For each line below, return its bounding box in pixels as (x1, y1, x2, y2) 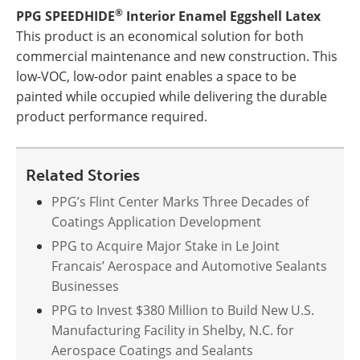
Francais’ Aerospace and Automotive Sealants (51, 257, 327, 275)
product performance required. (16, 108, 207, 125)
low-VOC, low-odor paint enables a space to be (16, 67, 297, 85)
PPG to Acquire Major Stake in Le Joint (51, 237, 280, 255)
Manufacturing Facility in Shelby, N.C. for (51, 321, 294, 339)
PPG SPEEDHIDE (16, 7, 115, 25)
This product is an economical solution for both (16, 27, 304, 45)
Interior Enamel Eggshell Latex (123, 7, 321, 25)
